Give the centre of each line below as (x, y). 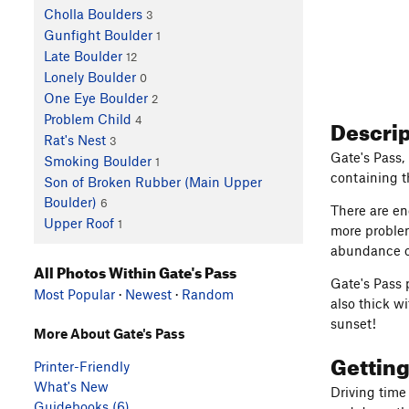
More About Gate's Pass (110, 333)
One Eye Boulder (95, 98)
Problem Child (87, 119)
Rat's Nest (74, 140)
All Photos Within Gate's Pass (135, 270)
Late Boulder (83, 56)
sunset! (353, 323)
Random (208, 294)
